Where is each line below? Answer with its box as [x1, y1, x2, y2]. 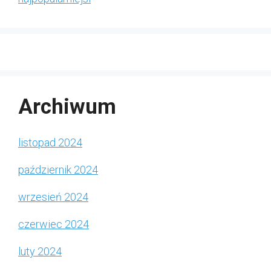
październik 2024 [18, 163, 98, 177]
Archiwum [18, 94, 116, 120]
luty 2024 [18, 245, 62, 258]
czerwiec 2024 [18, 218, 89, 231]
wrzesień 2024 [18, 191, 88, 204]
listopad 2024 [18, 136, 82, 149]
